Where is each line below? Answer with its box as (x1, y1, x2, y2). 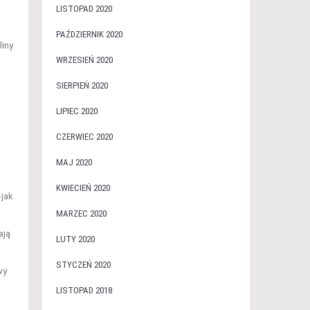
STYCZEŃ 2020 (55, 259, 111, 270)
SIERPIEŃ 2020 (55, 80, 108, 91)
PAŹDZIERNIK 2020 (55, 29, 122, 39)
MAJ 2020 (55, 157, 92, 167)
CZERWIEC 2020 (55, 131, 113, 142)
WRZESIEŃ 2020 (55, 55, 113, 65)
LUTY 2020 (55, 234, 95, 244)
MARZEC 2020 (55, 208, 107, 219)
